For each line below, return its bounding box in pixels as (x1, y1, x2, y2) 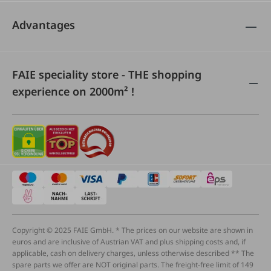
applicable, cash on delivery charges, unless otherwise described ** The (12, 248, 254, 258)
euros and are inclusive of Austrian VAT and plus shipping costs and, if (12, 237, 246, 247)
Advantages (12, 18, 75, 32)
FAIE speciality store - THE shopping (12, 67, 201, 82)
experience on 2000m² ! (12, 84, 134, 99)
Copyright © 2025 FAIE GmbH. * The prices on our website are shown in (12, 225, 253, 235)
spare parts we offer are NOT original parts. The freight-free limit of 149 (12, 260, 253, 270)
